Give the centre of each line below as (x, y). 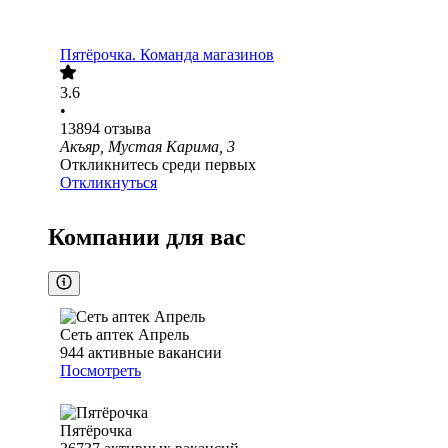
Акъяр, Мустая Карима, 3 (147, 147)
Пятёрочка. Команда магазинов (167, 55)
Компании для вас (147, 237)
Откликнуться (108, 183)
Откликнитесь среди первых (158, 165)
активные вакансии (155, 353)
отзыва (127, 129)
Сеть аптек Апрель (124, 335)
